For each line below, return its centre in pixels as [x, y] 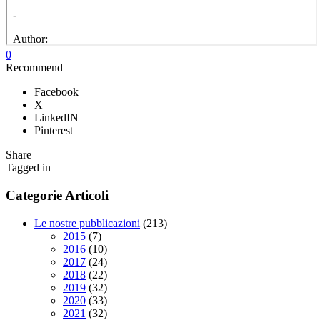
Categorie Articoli [57, 196]
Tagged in [28, 168]
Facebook [56, 92]
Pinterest [54, 131]
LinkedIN [56, 118]
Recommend [34, 68]
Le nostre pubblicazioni [87, 223]
